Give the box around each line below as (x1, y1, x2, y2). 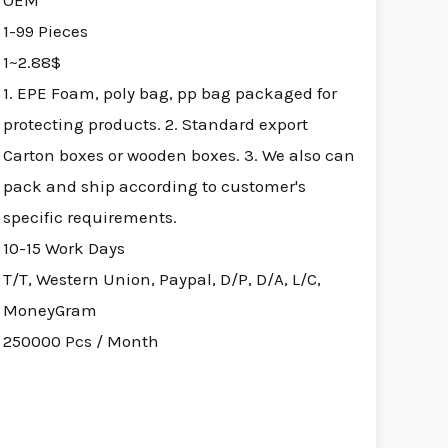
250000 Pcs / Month (2, 331, 159, 352)
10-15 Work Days (2, 238, 125, 259)
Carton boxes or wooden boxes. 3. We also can (2, 145, 355, 166)
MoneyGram (2, 300, 97, 321)
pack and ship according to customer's (2, 176, 306, 197)
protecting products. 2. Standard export (2, 114, 308, 135)
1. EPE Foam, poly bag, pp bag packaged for (2, 83, 337, 104)
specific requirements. (2, 207, 177, 228)
